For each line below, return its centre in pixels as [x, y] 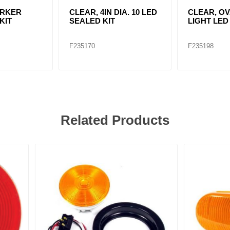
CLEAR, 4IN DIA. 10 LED [113, 12]
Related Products [115, 120]
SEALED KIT [92, 21]
